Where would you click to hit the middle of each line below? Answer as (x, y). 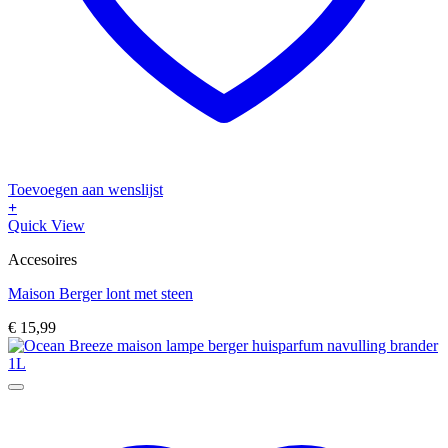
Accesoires (42, 259)
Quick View (46, 225)
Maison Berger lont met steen (100, 293)
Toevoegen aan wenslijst (85, 189)
